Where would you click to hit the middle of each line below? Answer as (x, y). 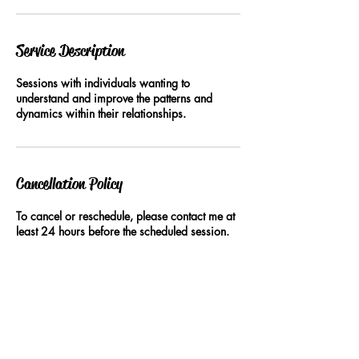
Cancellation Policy (69, 184)
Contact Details (61, 302)
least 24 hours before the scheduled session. (123, 231)
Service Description (70, 51)
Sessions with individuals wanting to (103, 83)
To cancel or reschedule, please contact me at (125, 216)
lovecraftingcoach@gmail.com (89, 349)
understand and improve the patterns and (114, 98)
